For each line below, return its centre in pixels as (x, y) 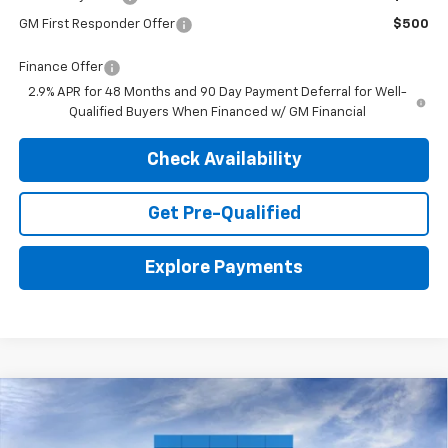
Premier (272, 414)
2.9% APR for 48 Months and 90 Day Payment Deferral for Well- (217, 92)
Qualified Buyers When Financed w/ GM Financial (217, 112)
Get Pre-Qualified (224, 213)
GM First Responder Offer (96, 24)
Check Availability (224, 159)
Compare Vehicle (101, 404)
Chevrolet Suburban (166, 414)
